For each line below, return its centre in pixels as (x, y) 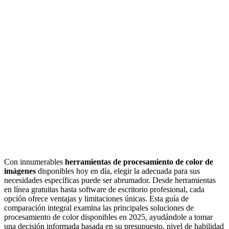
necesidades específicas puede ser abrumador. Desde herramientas (110, 180)
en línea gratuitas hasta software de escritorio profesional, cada (104, 189)
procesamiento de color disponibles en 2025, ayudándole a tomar (108, 217)
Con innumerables (35, 162)
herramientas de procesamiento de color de (139, 162)
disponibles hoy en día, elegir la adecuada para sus (118, 171)
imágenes (20, 171)
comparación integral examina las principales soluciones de (99, 208)
